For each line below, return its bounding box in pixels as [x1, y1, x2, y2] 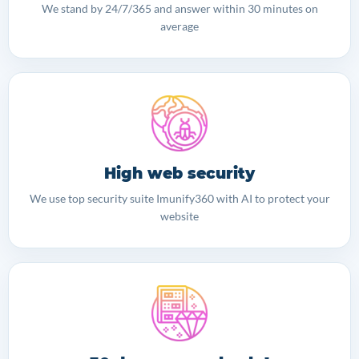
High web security [104, 164, 255, 183]
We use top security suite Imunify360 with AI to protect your [29, 192, 330, 205]
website [160, 209, 199, 223]
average [160, 19, 199, 33]
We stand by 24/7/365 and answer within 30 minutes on [41, 2, 318, 15]
